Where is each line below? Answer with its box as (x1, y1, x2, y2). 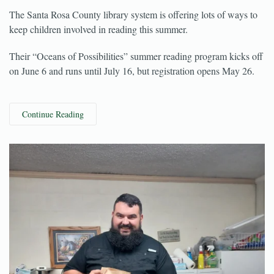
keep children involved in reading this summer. (9, 46, 188, 59)
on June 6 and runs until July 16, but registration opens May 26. (9, 87, 254, 100)
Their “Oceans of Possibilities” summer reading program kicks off (9, 73, 263, 86)
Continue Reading (22, 131, 84, 143)
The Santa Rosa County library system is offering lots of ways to (9, 31, 257, 44)
